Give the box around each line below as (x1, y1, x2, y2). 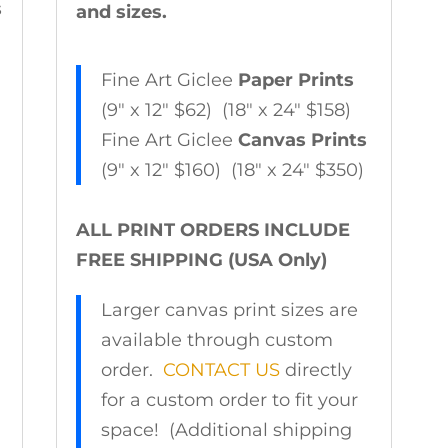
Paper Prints (237, 69, 354, 92)
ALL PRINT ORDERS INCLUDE (75, 219, 350, 242)
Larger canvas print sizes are (100, 299, 358, 322)
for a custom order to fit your (100, 389, 358, 412)
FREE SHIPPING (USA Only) (75, 249, 327, 272)
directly (279, 359, 352, 382)
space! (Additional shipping (100, 419, 352, 442)
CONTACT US (162, 359, 280, 382)
